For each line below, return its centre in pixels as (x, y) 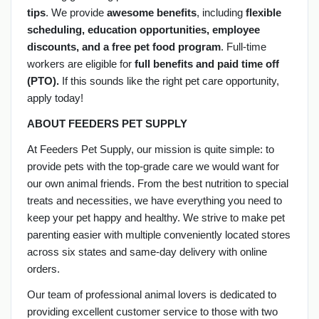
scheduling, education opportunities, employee (143, 29)
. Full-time (243, 46)
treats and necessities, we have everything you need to (154, 200)
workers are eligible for (80, 63)
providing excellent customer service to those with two (152, 311)
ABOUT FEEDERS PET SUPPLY (107, 123)
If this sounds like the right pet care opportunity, (169, 80)
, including (221, 12)
